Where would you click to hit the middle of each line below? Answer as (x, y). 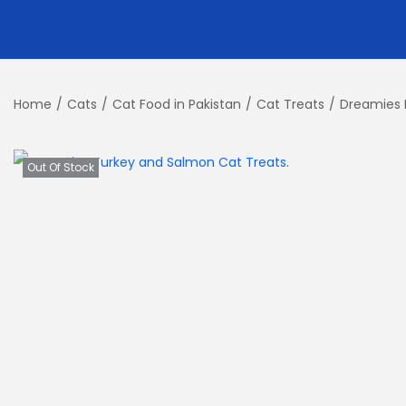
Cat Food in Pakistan (177, 104)
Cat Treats (290, 104)
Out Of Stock (61, 167)
